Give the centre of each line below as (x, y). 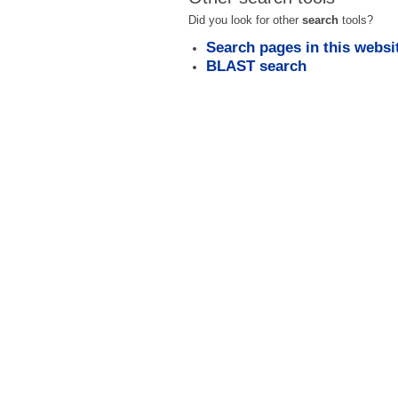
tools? (356, 20)
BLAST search (256, 66)
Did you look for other (245, 20)
